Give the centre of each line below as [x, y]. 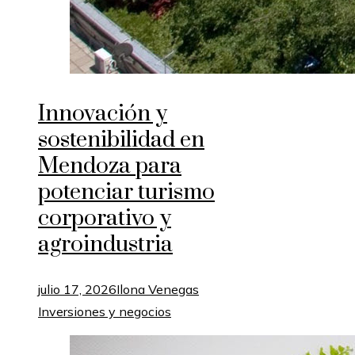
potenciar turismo [126, 192]
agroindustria [105, 244]
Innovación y [103, 113]
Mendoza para [110, 166]
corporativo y [105, 218]
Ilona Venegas [158, 289]
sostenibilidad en [121, 139]
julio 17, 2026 [77, 289]
